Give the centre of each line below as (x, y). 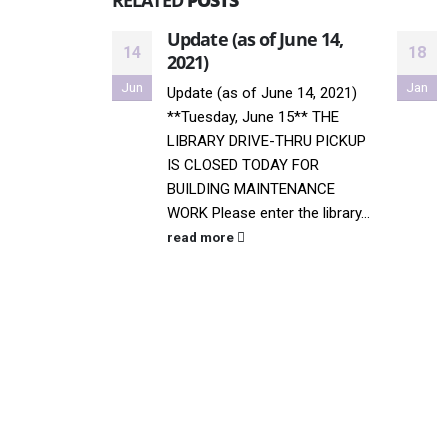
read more (202, 237)
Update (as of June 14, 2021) (262, 93)
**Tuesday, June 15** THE (253, 117)
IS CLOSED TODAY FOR (243, 165)
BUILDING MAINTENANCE (251, 189)
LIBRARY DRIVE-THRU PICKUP (266, 141)
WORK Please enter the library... (268, 213)
